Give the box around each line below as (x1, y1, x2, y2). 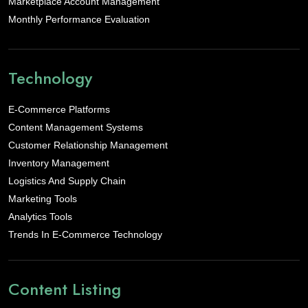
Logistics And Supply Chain (8, 175, 126, 187)
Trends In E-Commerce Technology (8, 229, 162, 241)
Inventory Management (8, 157, 109, 169)
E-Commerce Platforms (8, 104, 110, 115)
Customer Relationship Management (8, 140, 168, 151)
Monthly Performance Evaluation (8, 14, 150, 25)
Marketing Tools (8, 193, 77, 205)
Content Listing (8, 277, 121, 302)
